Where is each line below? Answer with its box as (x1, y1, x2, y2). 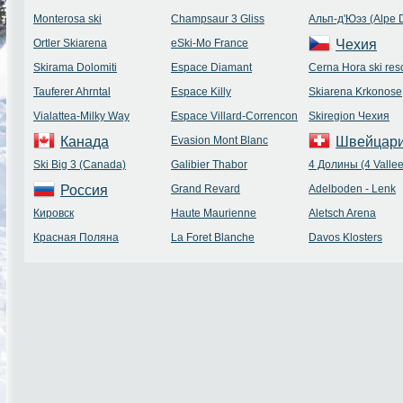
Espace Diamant (171, 61, 252, 74)
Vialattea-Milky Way (33, 110, 130, 122)
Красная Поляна (33, 231, 119, 244)
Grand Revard (171, 183, 240, 195)
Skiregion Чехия (309, 110, 390, 122)
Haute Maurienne (171, 207, 256, 219)
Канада (60, 134, 109, 149)
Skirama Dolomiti (33, 61, 117, 74)
